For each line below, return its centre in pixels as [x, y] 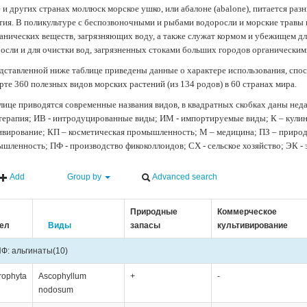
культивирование [252, 225]
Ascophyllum [62, 276]
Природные [153, 211]
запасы [145, 225]
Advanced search [184, 177]
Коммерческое [247, 211]
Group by [85, 177]
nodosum [56, 290]
